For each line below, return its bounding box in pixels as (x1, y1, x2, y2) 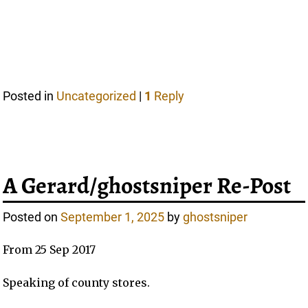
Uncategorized (56, 89, 137, 104)
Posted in (3, 89, 54, 104)
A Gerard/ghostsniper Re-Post (3, 169, 291, 201)
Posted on (3, 209, 61, 224)
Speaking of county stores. (3, 275, 151, 289)
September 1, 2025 (60, 209, 165, 224)
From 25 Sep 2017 (3, 242, 96, 256)
